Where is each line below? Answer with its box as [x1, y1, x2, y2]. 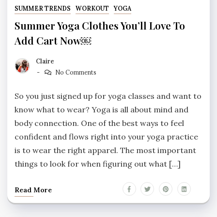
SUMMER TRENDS [15, 4, 71, 12]
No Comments [55, 69, 96, 77]
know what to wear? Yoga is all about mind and [15, 105, 188, 115]
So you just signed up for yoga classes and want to [15, 91, 201, 101]
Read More [15, 186, 52, 195]
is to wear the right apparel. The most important [15, 145, 196, 155]
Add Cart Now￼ [15, 33, 91, 47]
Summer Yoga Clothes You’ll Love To [15, 18, 185, 32]
